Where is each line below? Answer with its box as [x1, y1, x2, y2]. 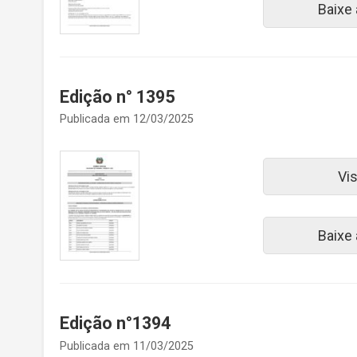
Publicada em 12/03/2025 [60, 112, 194, 127]
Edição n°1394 [60, 313, 171, 334]
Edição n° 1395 [60, 86, 175, 107]
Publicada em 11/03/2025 [60, 339, 194, 353]
